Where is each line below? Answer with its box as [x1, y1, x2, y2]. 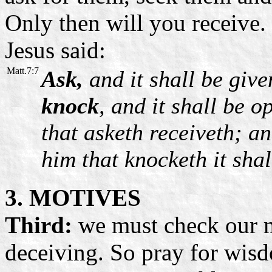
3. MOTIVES [5, 184, 141, 211]
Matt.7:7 [7, 65, 39, 76]
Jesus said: [5, 36, 106, 63]
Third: [5, 211, 78, 238]
